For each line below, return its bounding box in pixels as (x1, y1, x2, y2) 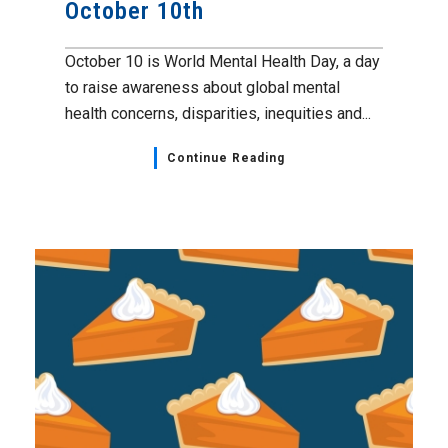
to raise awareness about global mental (65, 78, 340, 97)
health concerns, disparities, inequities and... (65, 104, 371, 123)
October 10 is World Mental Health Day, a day (65, 52, 380, 71)
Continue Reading (166, 151, 285, 165)
